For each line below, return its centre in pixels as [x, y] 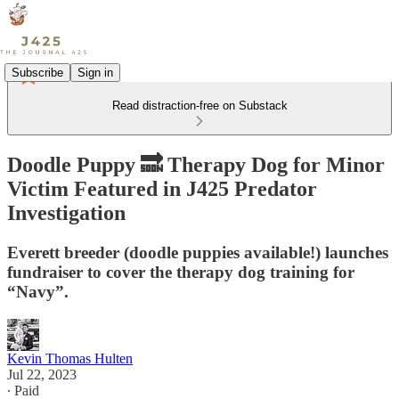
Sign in [95, 72]
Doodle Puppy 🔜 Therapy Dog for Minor [196, 164]
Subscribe [37, 72]
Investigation [66, 212]
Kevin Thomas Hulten [70, 358]
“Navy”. [38, 291]
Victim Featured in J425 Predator [162, 188]
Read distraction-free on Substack [199, 106]
